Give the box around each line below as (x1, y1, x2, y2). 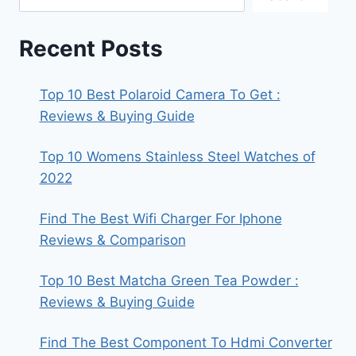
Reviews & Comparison (39, 232, 186, 249)
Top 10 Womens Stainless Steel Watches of (39, 149, 315, 165)
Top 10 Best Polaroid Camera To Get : (39, 87, 281, 103)
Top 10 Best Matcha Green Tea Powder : (39, 273, 299, 289)
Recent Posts (19, 35, 163, 63)
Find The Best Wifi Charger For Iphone (39, 211, 282, 227)
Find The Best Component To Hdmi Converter (39, 335, 332, 351)
